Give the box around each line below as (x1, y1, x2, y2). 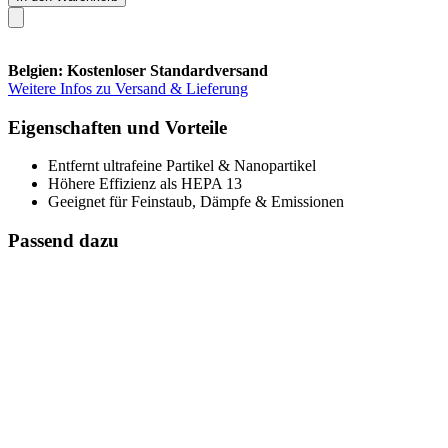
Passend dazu (8, 229, 119, 251)
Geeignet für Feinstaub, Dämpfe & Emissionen (48, 193, 344, 211)
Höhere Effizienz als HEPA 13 (48, 175, 242, 193)
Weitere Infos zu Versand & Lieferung (8, 79, 248, 97)
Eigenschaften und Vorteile (8, 116, 227, 138)
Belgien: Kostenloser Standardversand (8, 61, 268, 79)
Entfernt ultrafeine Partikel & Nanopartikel (48, 157, 316, 175)
